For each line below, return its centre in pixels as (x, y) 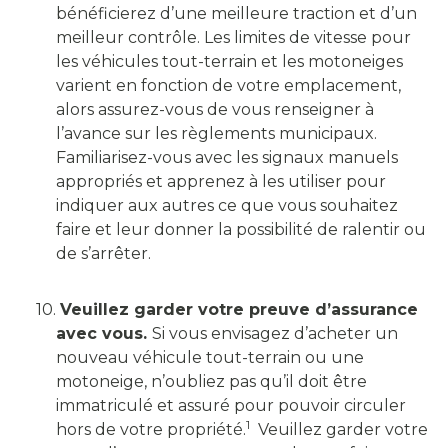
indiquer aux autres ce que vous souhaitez (227, 206)
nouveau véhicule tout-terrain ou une (210, 358)
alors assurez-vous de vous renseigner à (215, 110)
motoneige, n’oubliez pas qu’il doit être (211, 382)
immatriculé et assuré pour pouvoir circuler (231, 406)
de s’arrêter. (103, 254)
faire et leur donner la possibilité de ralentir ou (241, 230)
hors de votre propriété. (151, 430)
